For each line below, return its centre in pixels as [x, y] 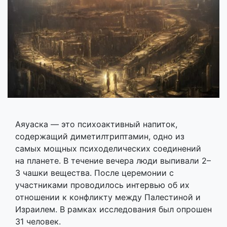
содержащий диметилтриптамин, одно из [100, 136]
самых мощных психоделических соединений [108, 148]
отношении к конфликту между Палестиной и [108, 197]
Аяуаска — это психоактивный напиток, [96, 124]
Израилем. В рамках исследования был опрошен [113, 209]
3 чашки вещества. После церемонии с [94, 173]
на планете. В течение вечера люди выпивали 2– [113, 160]
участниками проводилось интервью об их [102, 185]
